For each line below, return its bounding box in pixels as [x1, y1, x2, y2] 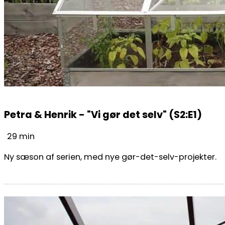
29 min [7, 131, 35, 143]
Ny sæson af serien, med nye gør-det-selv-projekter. [4, 151, 216, 163]
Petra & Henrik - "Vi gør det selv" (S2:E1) [4, 107, 202, 122]
